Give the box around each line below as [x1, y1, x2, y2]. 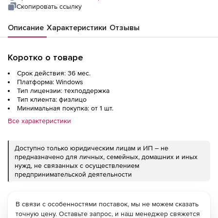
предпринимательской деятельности [15, 170, 132, 179]
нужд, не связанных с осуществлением [15, 162, 139, 170]
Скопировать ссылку [17, 2, 82, 11]
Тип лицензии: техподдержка [17, 87, 109, 95]
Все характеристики [8, 117, 71, 125]
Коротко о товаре [8, 52, 83, 63]
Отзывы [109, 23, 140, 33]
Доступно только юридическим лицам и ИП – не [15, 144, 168, 152]
